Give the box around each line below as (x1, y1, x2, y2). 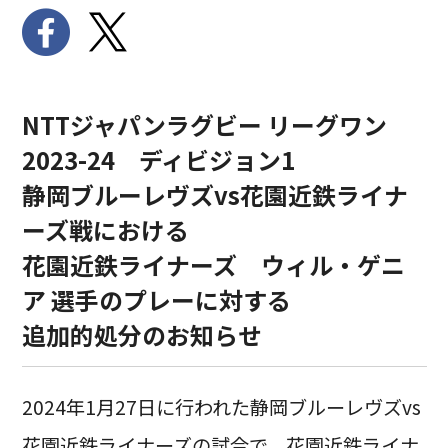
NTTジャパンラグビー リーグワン (21, 106, 387, 142)
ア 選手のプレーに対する (21, 281, 291, 317)
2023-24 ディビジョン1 (21, 141, 295, 177)
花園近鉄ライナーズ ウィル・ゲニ (21, 246, 405, 282)
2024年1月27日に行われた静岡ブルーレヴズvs (21, 393, 421, 422)
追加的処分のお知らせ (21, 316, 262, 352)
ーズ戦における (21, 211, 189, 247)
